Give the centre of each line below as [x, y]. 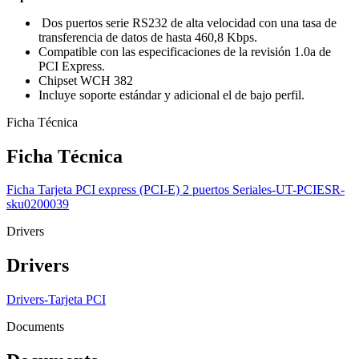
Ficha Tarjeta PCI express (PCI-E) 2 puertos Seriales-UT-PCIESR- [175, 190]
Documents [35, 327]
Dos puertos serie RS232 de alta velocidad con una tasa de [188, 22]
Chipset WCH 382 [86, 80]
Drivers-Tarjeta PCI [56, 300]
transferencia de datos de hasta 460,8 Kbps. [148, 37]
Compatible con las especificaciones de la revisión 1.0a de [185, 51]
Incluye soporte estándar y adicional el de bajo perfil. [171, 95]
